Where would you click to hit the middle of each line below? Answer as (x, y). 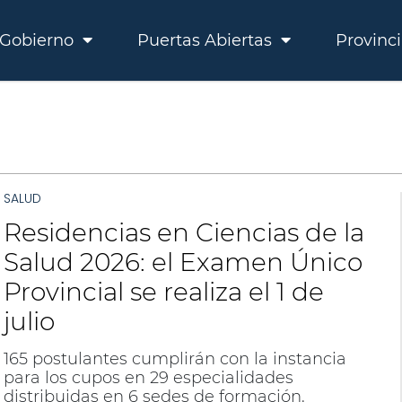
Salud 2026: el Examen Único (183, 262)
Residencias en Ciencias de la (184, 232)
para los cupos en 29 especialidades (148, 378)
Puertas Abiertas (207, 40)
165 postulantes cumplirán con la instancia (175, 359)
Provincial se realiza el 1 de (163, 292)
